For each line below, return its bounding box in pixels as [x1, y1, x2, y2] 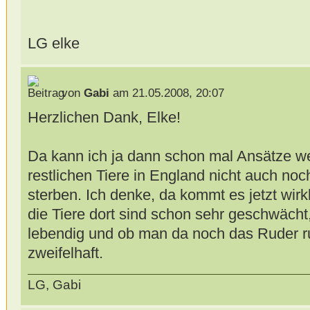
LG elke [27, 35, 80, 53]
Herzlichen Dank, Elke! [27, 108, 181, 126]
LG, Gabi [27, 277, 81, 293]
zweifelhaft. [27, 244, 103, 262]
